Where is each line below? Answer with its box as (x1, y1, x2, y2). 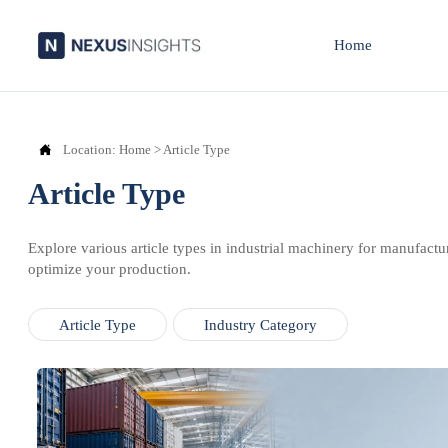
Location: (63, 142, 119, 158)
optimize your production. (28, 261, 191, 277)
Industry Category (204, 316, 318, 333)
